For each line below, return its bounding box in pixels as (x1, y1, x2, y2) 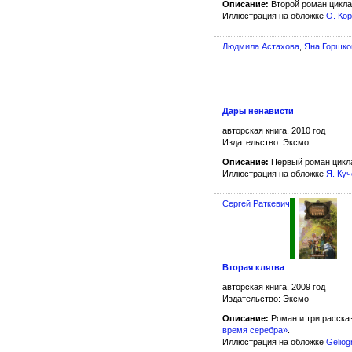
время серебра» (222, 325, 288, 335)
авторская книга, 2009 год (222, 282, 325, 292)
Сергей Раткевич (222, 198, 290, 208)
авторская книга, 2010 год (222, 125, 325, 135)
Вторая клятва (222, 262, 284, 273)
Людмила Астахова (222, 42, 299, 52)
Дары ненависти (222, 105, 294, 115)
